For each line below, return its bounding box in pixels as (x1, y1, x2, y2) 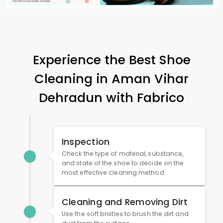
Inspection (62, 136, 110, 148)
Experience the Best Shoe (32, 51, 191, 69)
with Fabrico (106, 89, 184, 107)
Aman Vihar (111, 70, 189, 88)
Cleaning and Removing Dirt (62, 196, 188, 209)
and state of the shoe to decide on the (62, 159, 184, 168)
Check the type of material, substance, (62, 149, 184, 158)
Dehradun (39, 89, 106, 107)
